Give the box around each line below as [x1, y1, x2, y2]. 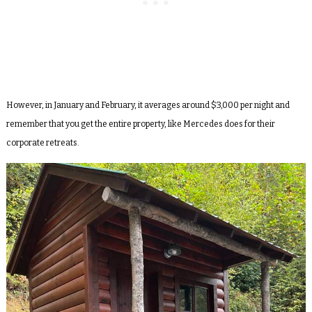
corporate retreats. [6, 137, 79, 148]
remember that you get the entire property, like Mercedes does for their [6, 118, 275, 129]
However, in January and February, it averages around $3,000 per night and [6, 100, 290, 110]
